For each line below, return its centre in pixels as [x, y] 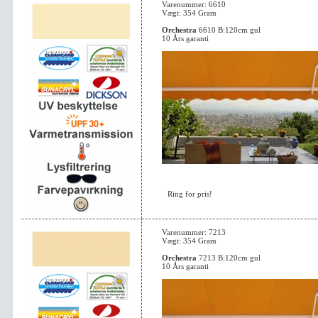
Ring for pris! [190, 194]
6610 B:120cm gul [229, 30]
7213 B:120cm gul [229, 258]
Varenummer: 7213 [194, 232]
